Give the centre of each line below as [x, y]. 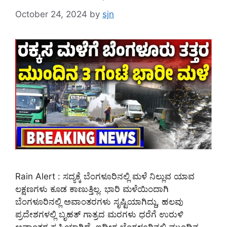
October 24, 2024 [51, 14]
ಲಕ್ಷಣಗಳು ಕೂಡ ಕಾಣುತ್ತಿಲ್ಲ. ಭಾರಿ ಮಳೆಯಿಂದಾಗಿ [92, 189]
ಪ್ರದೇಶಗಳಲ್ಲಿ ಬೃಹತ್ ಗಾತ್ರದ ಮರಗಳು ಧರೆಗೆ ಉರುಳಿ [99, 214]
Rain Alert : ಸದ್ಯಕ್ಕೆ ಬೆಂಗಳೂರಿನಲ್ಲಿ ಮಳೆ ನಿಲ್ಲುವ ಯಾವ [105, 176]
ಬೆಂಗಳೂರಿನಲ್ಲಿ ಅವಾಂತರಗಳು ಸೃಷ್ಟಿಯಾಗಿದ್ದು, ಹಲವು [99, 201]
